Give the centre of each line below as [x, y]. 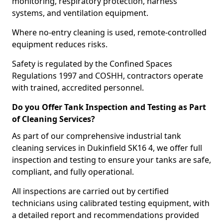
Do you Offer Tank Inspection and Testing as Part [109, 107]
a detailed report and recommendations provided [106, 215]
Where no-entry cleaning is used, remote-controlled [109, 32]
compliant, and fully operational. [73, 172]
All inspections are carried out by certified [90, 191]
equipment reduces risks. [60, 44]
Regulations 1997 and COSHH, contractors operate [108, 76]
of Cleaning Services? [54, 119]
